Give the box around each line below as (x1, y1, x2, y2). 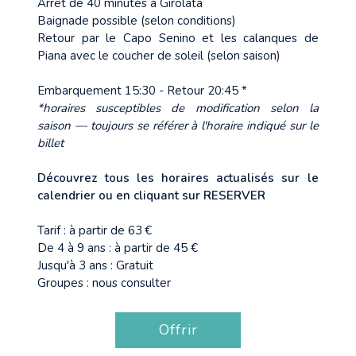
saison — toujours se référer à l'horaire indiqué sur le (37, 118, 319, 133)
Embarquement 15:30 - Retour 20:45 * (37, 83, 248, 99)
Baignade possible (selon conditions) (37, 13, 237, 29)
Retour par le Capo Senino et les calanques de (37, 30, 319, 46)
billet (37, 135, 64, 151)
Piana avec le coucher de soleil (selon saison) (37, 48, 281, 64)
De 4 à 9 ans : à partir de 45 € (37, 240, 199, 256)
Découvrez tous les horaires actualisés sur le (37, 170, 319, 186)
